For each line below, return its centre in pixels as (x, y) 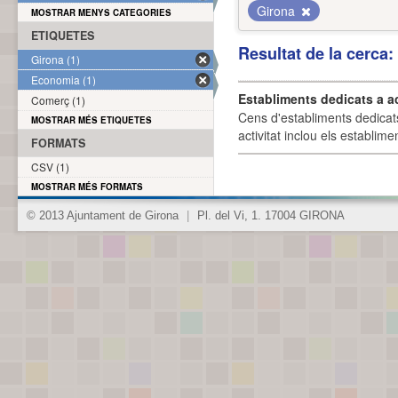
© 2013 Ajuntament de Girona (104, 216)
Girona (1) (56, 59)
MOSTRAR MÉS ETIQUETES (92, 120)
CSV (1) (50, 167)
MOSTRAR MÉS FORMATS (87, 187)
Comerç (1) (58, 100)
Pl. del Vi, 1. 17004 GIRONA (269, 216)
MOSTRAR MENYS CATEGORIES (101, 12)
